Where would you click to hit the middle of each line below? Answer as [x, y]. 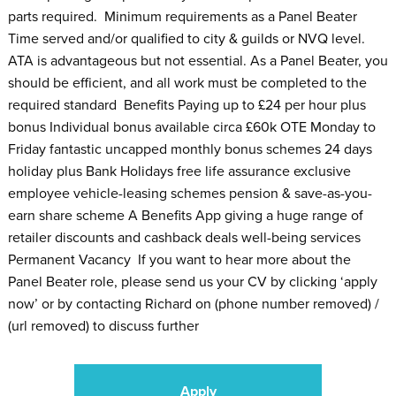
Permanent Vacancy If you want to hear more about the [179, 259]
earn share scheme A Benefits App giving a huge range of [185, 215]
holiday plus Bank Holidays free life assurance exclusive [179, 171]
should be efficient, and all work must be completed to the [187, 83]
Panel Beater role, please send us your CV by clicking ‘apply [192, 282]
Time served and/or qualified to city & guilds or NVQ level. [186, 38]
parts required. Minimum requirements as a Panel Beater [182, 16]
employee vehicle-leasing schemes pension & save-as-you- [190, 193]
